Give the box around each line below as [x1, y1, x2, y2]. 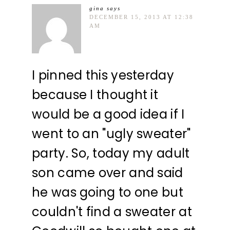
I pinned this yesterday [32, 66, 174, 84]
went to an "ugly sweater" [32, 125, 191, 142]
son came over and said [32, 164, 183, 181]
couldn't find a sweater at [32, 203, 192, 220]
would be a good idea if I [32, 105, 185, 123]
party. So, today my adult [32, 144, 190, 162]
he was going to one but [32, 183, 183, 201]
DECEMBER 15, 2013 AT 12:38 [89, 13, 194, 20]
